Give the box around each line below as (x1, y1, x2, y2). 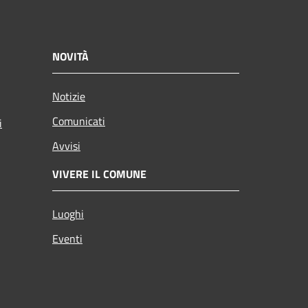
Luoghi (52, 205, 84, 222)
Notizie (52, 87, 85, 104)
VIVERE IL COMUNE (52, 165, 146, 182)
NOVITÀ (52, 47, 89, 65)
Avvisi (52, 137, 80, 154)
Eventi (52, 230, 82, 247)
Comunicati (52, 112, 105, 129)
